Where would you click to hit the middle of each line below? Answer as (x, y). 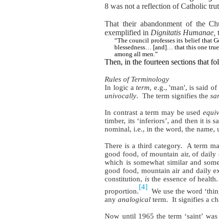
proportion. (122, 191)
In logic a (120, 87)
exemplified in (128, 32)
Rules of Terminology (137, 79)
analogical (134, 200)
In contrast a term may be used (154, 112)
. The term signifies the (174, 96)
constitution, (125, 179)
